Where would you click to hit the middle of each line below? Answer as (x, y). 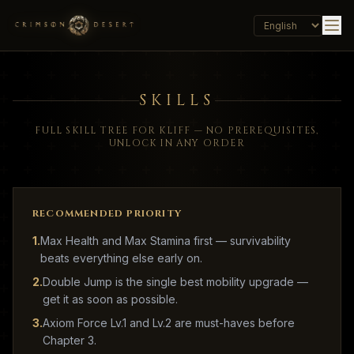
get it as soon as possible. (110, 299)
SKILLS (177, 100)
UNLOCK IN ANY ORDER (177, 143)
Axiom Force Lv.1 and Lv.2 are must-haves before (169, 323)
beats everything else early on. (121, 258)
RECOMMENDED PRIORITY (107, 213)
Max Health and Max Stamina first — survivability (166, 241)
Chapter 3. (70, 340)
